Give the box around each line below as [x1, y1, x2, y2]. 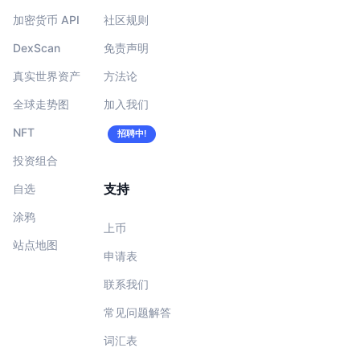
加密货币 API [13, 13, 80, 27]
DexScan [13, 41, 60, 55]
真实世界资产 [13, 69, 80, 84]
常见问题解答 [103, 305, 171, 320]
